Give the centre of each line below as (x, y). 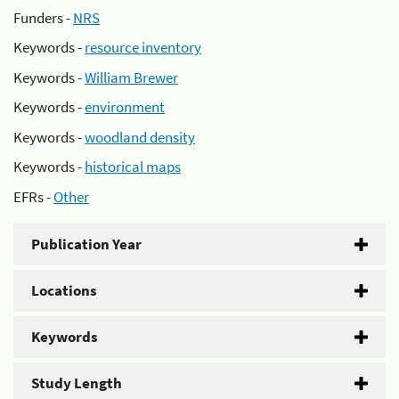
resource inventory (143, 47)
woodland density (140, 137)
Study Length (77, 383)
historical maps (133, 167)
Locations (64, 290)
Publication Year (86, 244)
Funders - (43, 17)
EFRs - (33, 196)
